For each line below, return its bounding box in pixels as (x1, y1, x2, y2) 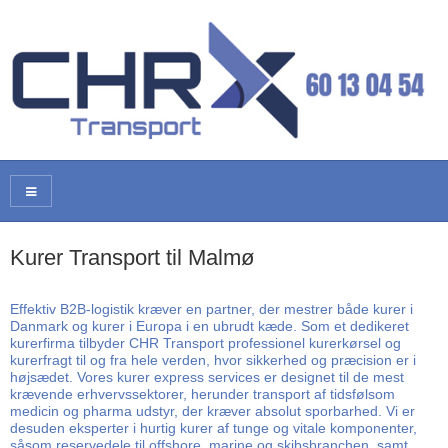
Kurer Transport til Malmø (10, 245, 254, 271)
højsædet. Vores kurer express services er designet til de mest (10, 368, 404, 385)
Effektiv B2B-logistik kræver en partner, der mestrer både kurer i (10, 300, 413, 317)
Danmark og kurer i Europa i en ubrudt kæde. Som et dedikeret (10, 317, 409, 334)
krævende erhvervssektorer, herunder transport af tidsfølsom (10, 385, 395, 402)
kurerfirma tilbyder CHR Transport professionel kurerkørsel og (10, 334, 401, 351)
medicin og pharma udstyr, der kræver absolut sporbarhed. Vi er (10, 402, 415, 419)
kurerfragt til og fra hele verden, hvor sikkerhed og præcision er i (10, 351, 416, 368)
